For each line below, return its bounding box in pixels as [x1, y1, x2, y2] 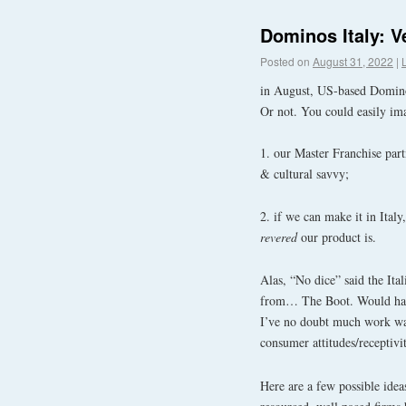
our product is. [297, 228, 376, 246]
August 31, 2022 [313, 53, 393, 69]
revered [260, 228, 297, 246]
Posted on [260, 53, 310, 69]
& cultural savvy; [260, 165, 349, 183]
